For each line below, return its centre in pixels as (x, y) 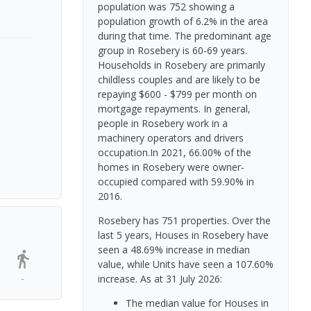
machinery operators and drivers (170, 137)
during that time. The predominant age (184, 35)
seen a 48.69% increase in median (174, 249)
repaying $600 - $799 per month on (177, 94)
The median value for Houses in (197, 303)
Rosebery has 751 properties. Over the (184, 220)
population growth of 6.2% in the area (183, 21)
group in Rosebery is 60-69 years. (172, 50)
